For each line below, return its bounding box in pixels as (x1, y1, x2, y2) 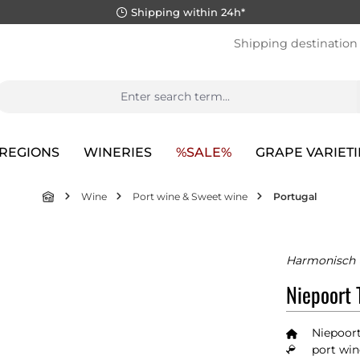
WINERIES (83, 145, 152, 160)
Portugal (273, 190, 317, 202)
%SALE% (175, 145, 231, 160)
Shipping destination (233, 35, 358, 51)
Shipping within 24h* (130, 5, 245, 18)
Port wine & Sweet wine (133, 190, 247, 202)
